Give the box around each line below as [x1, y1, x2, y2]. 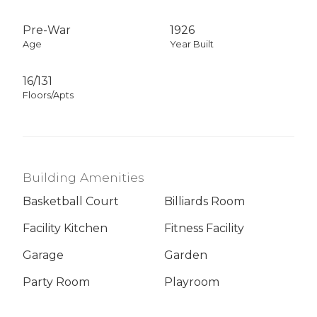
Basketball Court [23, 195, 119, 209]
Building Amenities [23, 169, 144, 185]
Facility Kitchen [23, 221, 108, 236]
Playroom [164, 275, 219, 289]
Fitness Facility [164, 221, 244, 236]
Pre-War [23, 23, 71, 37]
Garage [23, 248, 64, 263]
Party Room [23, 275, 90, 289]
